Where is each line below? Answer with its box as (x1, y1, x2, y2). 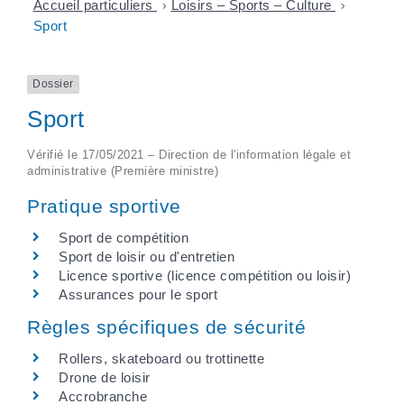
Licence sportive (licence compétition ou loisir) (59, 267, 351, 283)
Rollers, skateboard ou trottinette (59, 350, 264, 366)
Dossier (32, 78, 74, 91)
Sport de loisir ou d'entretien (59, 248, 234, 264)
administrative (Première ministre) (27, 163, 218, 178)
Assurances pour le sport (59, 286, 217, 302)
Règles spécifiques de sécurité (27, 316, 306, 337)
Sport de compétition (59, 229, 188, 245)
